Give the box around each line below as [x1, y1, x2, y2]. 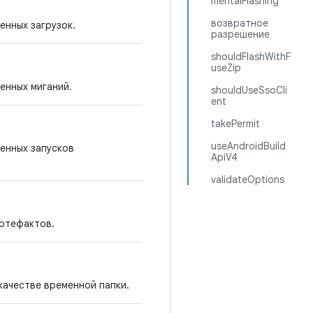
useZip [211, 61, 241, 74]
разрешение [211, 28, 270, 41]
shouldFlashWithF [211, 50, 291, 63]
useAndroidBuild [211, 140, 286, 152]
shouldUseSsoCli [211, 84, 287, 96]
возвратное [211, 17, 268, 29]
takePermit [211, 117, 260, 130]
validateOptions [211, 173, 284, 186]
